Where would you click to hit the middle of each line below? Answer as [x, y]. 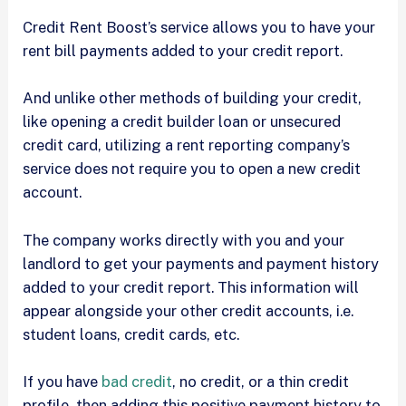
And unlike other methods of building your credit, [193, 98]
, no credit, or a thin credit [261, 381]
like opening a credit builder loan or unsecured [182, 122]
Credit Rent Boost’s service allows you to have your [199, 28]
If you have [63, 381]
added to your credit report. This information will [191, 287]
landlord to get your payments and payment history [201, 263]
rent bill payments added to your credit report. [187, 51]
